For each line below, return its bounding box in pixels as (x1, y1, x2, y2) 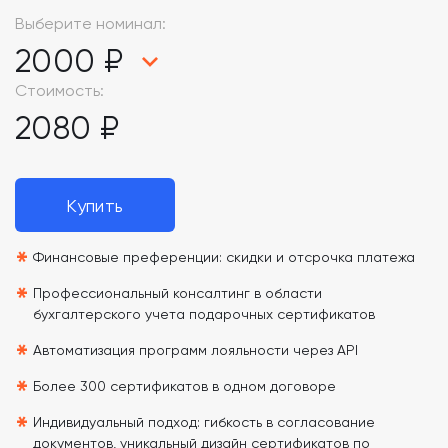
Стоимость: (15, 81, 104, 100)
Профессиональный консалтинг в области (33, 285, 322, 301)
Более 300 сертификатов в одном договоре (33, 378, 336, 394)
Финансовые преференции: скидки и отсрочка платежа (33, 249, 415, 265)
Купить (66, 194, 124, 216)
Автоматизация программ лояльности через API (33, 342, 358, 358)
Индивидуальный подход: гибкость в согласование (33, 414, 375, 430)
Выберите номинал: (15, 14, 166, 33)
